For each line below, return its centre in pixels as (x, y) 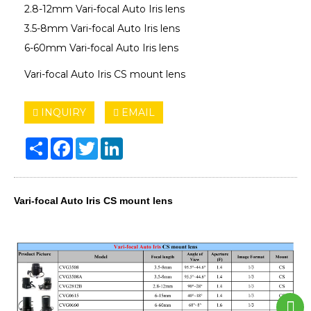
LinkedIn (144, 143)
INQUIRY (62, 112)
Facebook (97, 143)
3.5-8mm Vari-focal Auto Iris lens (102, 28)
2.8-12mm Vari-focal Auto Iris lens (104, 9)
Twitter (115, 143)
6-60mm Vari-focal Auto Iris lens (101, 48)
